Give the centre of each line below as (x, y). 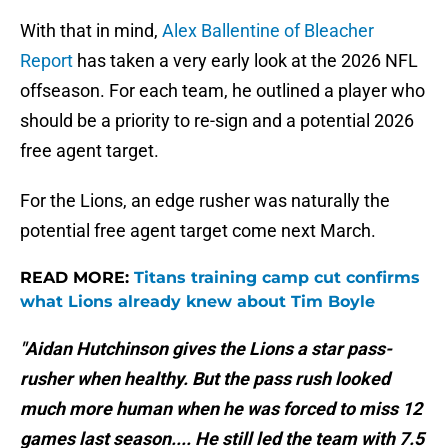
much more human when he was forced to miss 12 (221, 409)
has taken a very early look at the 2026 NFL (247, 61)
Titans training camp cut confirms (277, 278)
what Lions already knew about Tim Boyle (197, 302)
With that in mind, (91, 31)
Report (48, 61)
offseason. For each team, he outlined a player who (222, 91)
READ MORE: (77, 278)
